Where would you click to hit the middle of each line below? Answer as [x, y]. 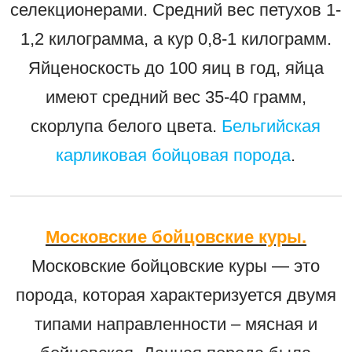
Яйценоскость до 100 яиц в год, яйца [176, 68]
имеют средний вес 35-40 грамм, [176, 97]
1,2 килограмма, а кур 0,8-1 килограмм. [176, 38]
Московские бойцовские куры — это [176, 266]
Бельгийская [271, 126]
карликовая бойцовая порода [174, 155]
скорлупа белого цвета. [126, 126]
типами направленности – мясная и [176, 324]
